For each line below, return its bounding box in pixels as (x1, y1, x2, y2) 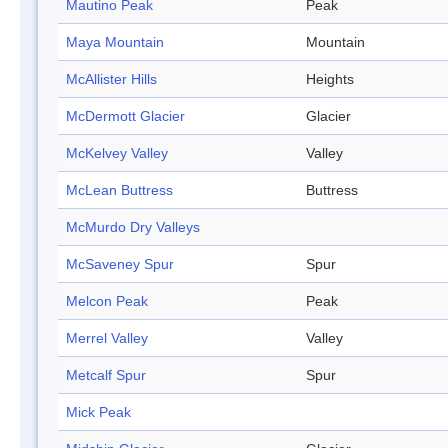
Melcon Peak (66, 293, 148, 310)
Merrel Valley (66, 330, 148, 347)
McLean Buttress (66, 182, 173, 199)
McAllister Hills (66, 71, 157, 88)
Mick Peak (66, 404, 131, 421)
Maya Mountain (66, 34, 164, 51)
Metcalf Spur (66, 367, 146, 384)
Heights (306, 71, 354, 88)
